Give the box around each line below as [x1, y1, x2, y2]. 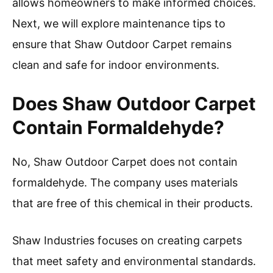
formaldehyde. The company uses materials [12, 176, 238, 190]
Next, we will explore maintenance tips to [12, 17, 225, 30]
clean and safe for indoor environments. [12, 58, 219, 72]
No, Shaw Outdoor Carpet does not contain [12, 155, 238, 169]
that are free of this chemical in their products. [12, 197, 253, 210]
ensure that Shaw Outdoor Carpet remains [12, 38, 232, 51]
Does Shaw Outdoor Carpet [12, 93, 256, 115]
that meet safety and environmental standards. [12, 255, 256, 268]
